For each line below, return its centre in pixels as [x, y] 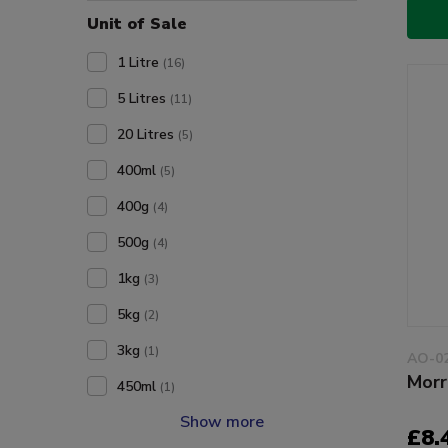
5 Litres [143, 98]
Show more [222, 422]
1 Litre [140, 62]
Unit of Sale [137, 24]
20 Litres [147, 134]
